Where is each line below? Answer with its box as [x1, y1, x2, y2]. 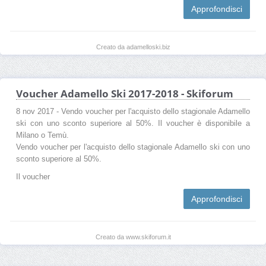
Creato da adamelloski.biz [96, 43, 170, 50]
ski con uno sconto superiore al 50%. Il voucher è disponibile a [16, 119, 250, 128]
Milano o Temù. [16, 131, 69, 140]
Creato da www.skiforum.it [95, 233, 171, 240]
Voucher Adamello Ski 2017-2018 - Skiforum [16, 86, 233, 100]
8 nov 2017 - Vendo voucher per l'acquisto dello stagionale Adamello [16, 107, 250, 116]
